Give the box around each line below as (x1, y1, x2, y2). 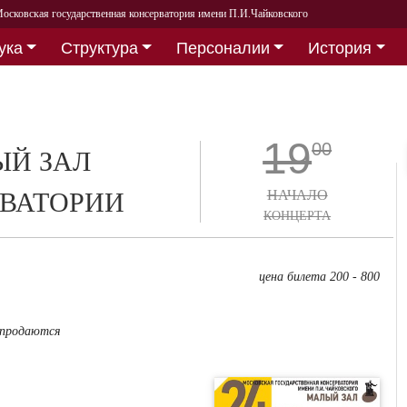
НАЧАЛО (266, 187, 328, 203)
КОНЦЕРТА (263, 209, 332, 223)
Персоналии (175, 38, 270, 57)
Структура (60, 38, 138, 57)
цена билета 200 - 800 (259, 270, 381, 283)
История (308, 38, 372, 57)
